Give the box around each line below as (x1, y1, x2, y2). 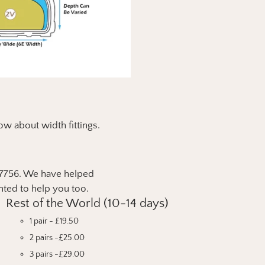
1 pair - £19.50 (29, 216, 79, 226)
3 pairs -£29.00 (29, 249, 85, 259)
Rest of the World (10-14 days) (5, 196, 169, 210)
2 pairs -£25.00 (29, 232, 85, 243)
